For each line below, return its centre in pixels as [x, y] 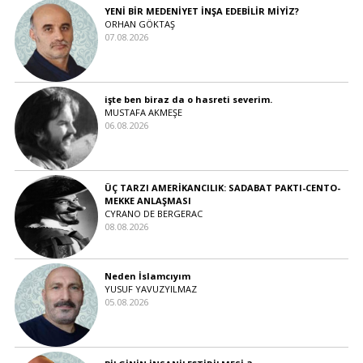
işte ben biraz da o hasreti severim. [188, 99]
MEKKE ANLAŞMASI [147, 200]
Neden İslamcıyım [147, 275]
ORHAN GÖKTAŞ [139, 23]
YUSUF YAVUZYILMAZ [150, 288]
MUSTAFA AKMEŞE [143, 112]
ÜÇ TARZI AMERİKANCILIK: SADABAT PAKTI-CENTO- [222, 187]
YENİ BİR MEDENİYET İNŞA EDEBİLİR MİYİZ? [201, 11]
